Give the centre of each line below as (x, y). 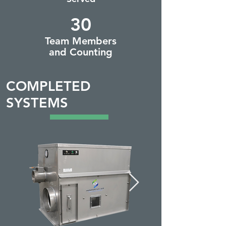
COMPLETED (48, 86)
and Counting (81, 52)
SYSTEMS (37, 103)
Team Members (81, 41)
